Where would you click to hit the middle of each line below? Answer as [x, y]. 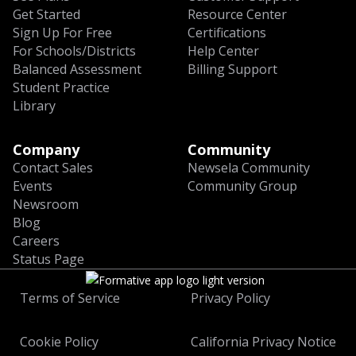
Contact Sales [53, 168]
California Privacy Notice [263, 341]
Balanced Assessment [77, 70]
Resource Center [237, 15]
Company [46, 150]
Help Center [223, 51]
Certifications [227, 33]
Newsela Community [249, 168]
